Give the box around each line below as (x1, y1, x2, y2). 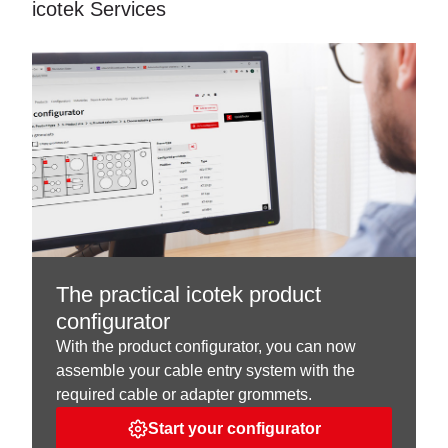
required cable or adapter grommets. (56, 385, 312, 403)
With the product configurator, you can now (56, 337, 356, 355)
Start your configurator (147, 419, 321, 437)
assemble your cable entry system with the (56, 361, 355, 379)
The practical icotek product (56, 281, 321, 307)
